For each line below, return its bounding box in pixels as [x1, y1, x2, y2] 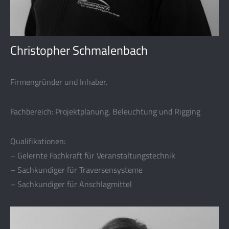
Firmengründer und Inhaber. [10, 76, 107, 88]
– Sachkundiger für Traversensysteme [10, 164, 143, 176]
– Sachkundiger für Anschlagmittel [10, 178, 132, 190]
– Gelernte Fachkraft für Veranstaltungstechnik [10, 149, 175, 162]
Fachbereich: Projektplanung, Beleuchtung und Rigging [10, 105, 200, 118]
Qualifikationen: [10, 135, 65, 147]
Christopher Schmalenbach [10, 41, 148, 59]
